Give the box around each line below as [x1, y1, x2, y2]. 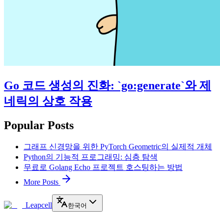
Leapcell [26, 201, 52, 210]
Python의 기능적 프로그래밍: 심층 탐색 [24, 153, 158, 162]
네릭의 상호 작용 [4, 95, 92, 108]
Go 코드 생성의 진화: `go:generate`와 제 [4, 79, 211, 92]
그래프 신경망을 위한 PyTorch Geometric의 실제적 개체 [24, 142, 212, 151]
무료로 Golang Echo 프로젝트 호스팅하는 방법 [24, 163, 183, 172]
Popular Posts [4, 119, 74, 132]
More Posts [24, 178, 60, 187]
